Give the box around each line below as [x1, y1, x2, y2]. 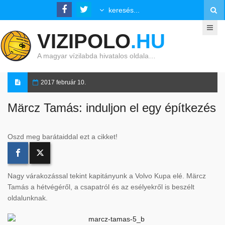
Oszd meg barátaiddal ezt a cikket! [8, 133, 118, 141]
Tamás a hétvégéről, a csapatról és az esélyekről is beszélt [8, 183, 194, 191]
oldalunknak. [8, 194, 48, 202]
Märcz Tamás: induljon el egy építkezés [8, 101, 216, 115]
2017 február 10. [41, 79, 86, 86]
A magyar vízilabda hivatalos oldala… [37, 52, 156, 60]
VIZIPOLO [37, 30, 131, 52]
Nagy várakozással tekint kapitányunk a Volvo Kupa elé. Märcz [8, 172, 206, 180]
